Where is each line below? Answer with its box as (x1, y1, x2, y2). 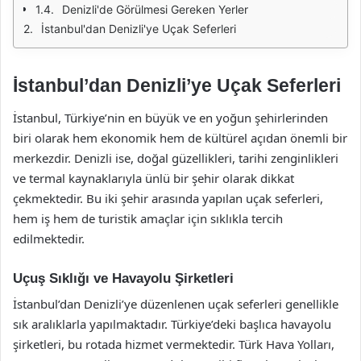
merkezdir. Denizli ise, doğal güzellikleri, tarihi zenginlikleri (13, 149, 338, 166)
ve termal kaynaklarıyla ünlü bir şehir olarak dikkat (13, 169, 294, 186)
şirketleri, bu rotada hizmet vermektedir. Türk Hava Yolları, (13, 336, 334, 352)
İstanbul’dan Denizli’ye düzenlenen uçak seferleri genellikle (13, 296, 338, 312)
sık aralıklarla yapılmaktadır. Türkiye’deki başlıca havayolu (13, 316, 331, 332)
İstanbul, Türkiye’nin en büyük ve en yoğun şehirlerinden (13, 109, 328, 126)
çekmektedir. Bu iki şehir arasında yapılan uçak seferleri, (13, 189, 323, 206)
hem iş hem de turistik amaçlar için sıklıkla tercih (13, 210, 283, 226)
